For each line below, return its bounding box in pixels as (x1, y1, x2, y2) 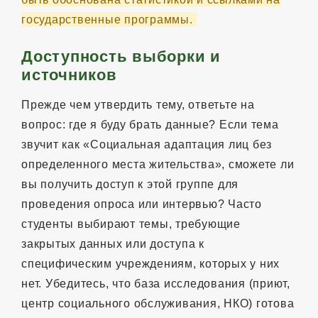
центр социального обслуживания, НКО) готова (21, 297, 295, 309)
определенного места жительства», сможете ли (21, 158, 295, 170)
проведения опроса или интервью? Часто (21, 197, 262, 210)
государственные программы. (21, 13, 193, 26)
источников (21, 65, 117, 84)
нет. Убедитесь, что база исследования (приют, (21, 277, 290, 290)
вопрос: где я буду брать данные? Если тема (21, 118, 279, 131)
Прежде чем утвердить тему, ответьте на (21, 98, 255, 111)
